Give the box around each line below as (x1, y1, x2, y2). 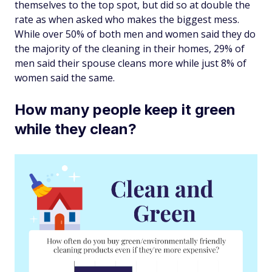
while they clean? (15, 120, 137, 138)
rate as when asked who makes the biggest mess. (15, 12, 239, 26)
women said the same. (15, 70, 115, 84)
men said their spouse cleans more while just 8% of (15, 56, 246, 70)
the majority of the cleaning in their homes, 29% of (15, 41, 245, 55)
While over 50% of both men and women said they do (15, 27, 256, 41)
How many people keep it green (15, 100, 236, 118)
